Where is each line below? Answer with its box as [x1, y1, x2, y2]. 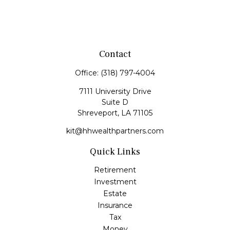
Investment [93, 177, 137, 186]
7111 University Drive [79, 87, 151, 96]
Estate [103, 189, 127, 198]
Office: [75, 68, 101, 78]
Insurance [98, 201, 132, 210]
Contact [99, 48, 131, 60]
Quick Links [90, 146, 140, 158]
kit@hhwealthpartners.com [66, 126, 164, 136]
